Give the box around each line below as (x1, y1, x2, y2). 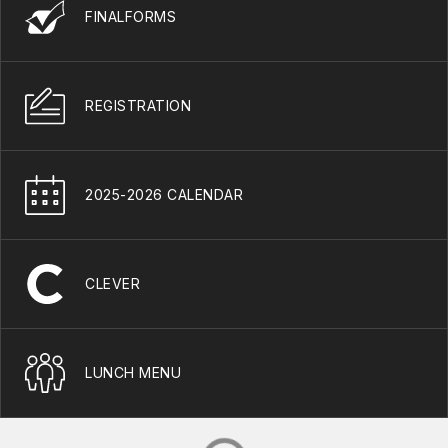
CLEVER (85, 274, 140, 292)
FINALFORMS (85, 7, 176, 25)
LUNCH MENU (85, 363, 181, 381)
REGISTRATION (85, 96, 191, 114)
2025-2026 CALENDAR (85, 185, 243, 203)
